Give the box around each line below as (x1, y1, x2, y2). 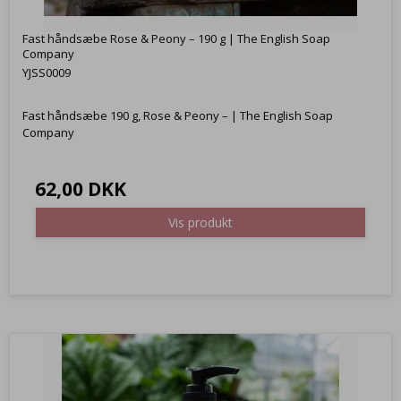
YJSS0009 (22, 64, 71, 81)
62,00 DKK (35, 175, 126, 202)
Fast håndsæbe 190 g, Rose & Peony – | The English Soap (22, 107, 333, 124)
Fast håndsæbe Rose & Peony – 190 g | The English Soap (22, 30, 330, 47)
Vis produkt (168, 213, 233, 231)
